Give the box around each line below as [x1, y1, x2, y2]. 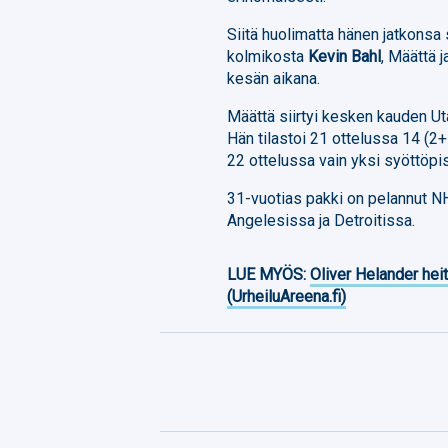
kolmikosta [227, 46, 309, 66]
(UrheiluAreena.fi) [227, 286, 347, 306]
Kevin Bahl [308, 46, 382, 66]
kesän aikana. [227, 68, 321, 88]
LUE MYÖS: [227, 264, 311, 284]
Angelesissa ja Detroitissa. [227, 210, 416, 230]
